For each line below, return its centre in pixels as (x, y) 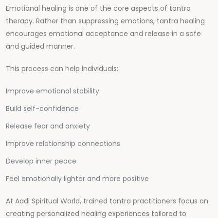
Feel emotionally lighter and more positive (77, 178)
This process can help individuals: (62, 68)
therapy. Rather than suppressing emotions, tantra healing (105, 21)
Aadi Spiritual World (47, 201)
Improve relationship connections (63, 143)
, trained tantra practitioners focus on (144, 201)
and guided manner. (40, 46)
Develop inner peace (41, 161)
